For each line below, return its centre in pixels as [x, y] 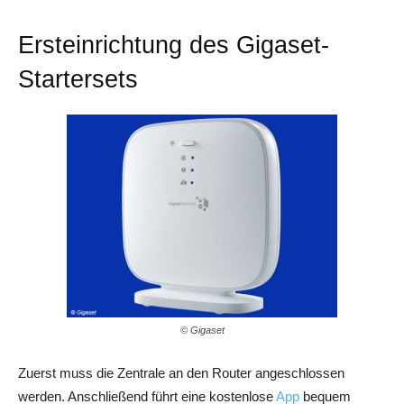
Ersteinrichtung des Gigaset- [174, 46]
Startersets [78, 80]
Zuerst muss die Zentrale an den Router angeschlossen [181, 373]
